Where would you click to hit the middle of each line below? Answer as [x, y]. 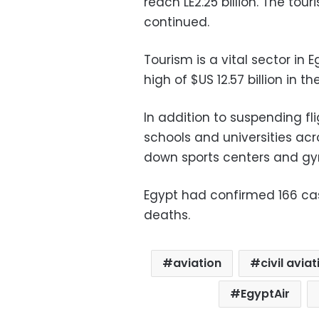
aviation [197, 263]
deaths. [167, 215]
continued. [177, 22]
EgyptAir [266, 294]
